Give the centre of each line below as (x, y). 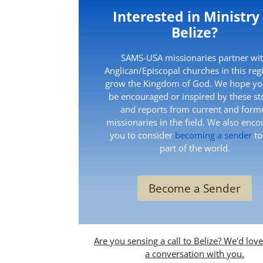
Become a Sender (195, 188)
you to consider (143, 135)
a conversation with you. (195, 253)
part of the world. (195, 148)
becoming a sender (214, 135)
